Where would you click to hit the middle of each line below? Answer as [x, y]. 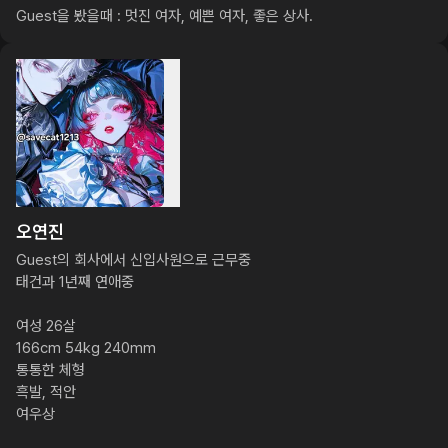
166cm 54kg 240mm [86, 348]
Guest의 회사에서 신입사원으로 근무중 [133, 260]
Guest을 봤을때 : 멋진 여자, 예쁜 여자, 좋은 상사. [164, 16]
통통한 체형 [50, 370]
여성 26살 [46, 326]
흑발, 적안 [46, 392]
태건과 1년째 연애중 [75, 282]
